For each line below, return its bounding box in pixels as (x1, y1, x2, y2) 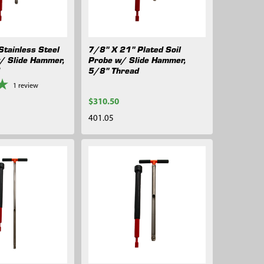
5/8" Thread (88, 64, 139, 76)
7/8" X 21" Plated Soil (88, 42, 181, 55)
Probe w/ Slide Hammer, (88, 53, 186, 65)
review (18, 82, 39, 90)
